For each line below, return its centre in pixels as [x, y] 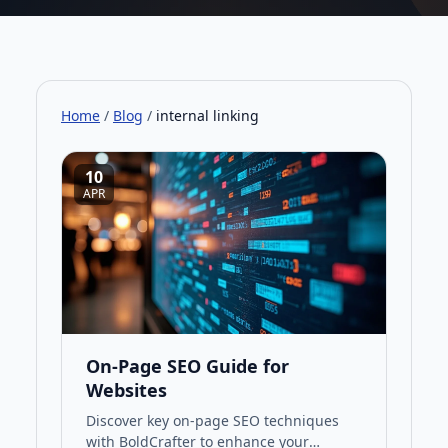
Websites [126, 390]
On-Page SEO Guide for [187, 366]
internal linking [207, 115]
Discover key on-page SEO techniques [212, 421]
